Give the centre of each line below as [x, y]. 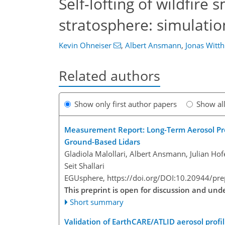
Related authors [109, 76]
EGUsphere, [86, 178]
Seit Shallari [84, 166]
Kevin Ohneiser [85, 45]
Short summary [97, 202]
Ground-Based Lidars [102, 142]
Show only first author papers [126, 104]
